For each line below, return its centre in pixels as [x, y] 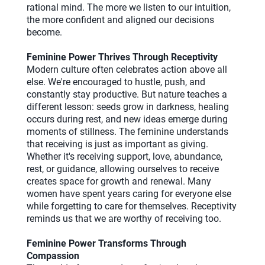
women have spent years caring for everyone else [129, 193]
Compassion [53, 256]
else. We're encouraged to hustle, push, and [116, 82]
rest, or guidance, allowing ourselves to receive [123, 169]
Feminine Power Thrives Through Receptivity [122, 57]
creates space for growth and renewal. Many [119, 181]
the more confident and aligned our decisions [120, 20]
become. [44, 32]
